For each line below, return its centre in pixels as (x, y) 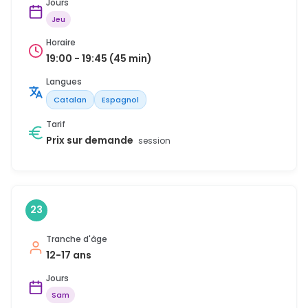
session (154, 140)
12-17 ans (69, 255)
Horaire (61, 42)
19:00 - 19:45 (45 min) (99, 58)
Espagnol (120, 99)
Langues (64, 81)
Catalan (70, 99)
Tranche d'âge (77, 239)
